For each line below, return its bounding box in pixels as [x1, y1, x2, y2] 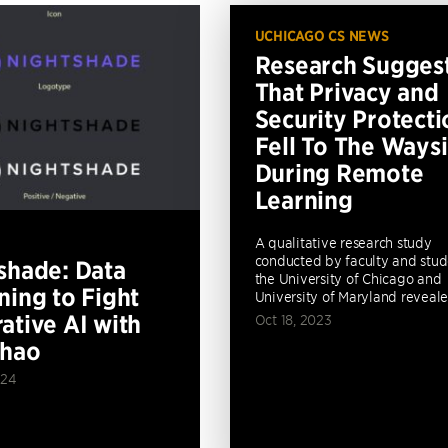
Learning [254, 185, 353, 215]
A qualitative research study [254, 234, 432, 251]
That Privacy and [254, 77, 439, 107]
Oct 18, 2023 [254, 311, 332, 328]
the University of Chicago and [254, 270, 442, 287]
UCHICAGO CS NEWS [254, 27, 389, 45]
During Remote [254, 158, 424, 188]
